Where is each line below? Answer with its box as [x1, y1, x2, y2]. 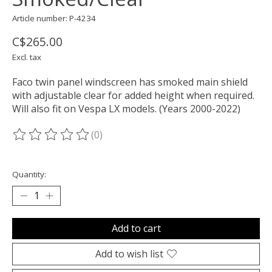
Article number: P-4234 [12, 12, 96, 24]
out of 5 [148, 134, 186, 148]
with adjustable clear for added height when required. [12, 89, 254, 103]
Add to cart [111, 221, 161, 235]
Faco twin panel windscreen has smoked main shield [12, 75, 248, 89]
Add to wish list [95, 246, 163, 260]
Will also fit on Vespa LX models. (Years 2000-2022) [12, 102, 240, 116]
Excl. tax [12, 52, 41, 63]
